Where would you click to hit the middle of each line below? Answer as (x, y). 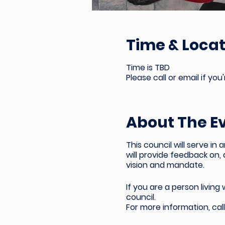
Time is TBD (148, 68)
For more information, (169, 207)
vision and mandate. (165, 165)
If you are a (149, 187)
